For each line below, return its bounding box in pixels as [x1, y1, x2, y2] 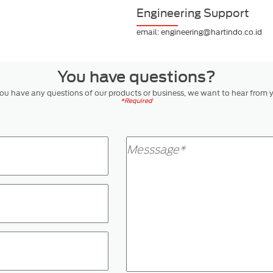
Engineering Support [136, 7, 249, 20]
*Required [121, 97, 152, 105]
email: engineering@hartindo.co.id [136, 28, 262, 37]
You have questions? [57, 68, 216, 86]
